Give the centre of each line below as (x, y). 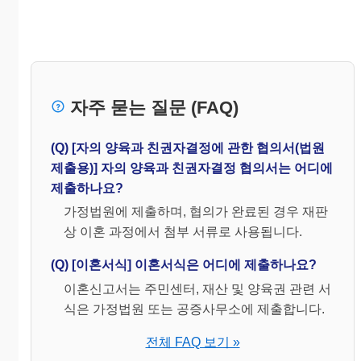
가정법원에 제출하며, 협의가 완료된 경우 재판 (196, 212)
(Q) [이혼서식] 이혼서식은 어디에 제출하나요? (184, 265)
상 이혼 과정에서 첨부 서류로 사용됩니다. (183, 232)
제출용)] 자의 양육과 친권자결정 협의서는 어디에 (192, 168)
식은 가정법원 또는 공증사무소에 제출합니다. (194, 309)
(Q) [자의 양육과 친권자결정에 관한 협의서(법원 (188, 147)
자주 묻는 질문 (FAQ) (152, 108)
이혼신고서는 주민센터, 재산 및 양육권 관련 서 (197, 289)
